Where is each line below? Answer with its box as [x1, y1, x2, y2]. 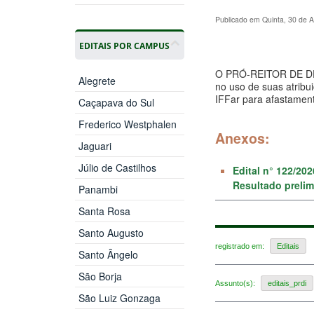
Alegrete [78, 73, 116, 88]
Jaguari [78, 138, 111, 153]
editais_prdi [268, 279, 306, 288]
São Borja [78, 268, 122, 283]
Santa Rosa [78, 203, 130, 218]
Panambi [78, 182, 118, 196]
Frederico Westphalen [78, 116, 177, 131]
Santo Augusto [78, 225, 144, 240]
